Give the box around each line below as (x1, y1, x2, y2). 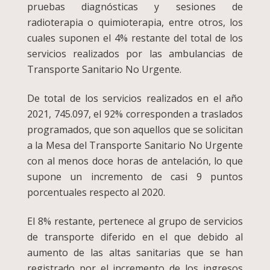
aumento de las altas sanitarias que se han (27, 246, 243, 260)
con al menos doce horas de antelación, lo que (27, 154, 243, 168)
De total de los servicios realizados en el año (27, 92, 243, 105)
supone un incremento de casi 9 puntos (27, 170, 243, 184)
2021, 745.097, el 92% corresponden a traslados (27, 107, 243, 121)
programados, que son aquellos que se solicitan (27, 123, 243, 137)
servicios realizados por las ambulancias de (27, 47, 243, 61)
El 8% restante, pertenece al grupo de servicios (27, 215, 243, 228)
